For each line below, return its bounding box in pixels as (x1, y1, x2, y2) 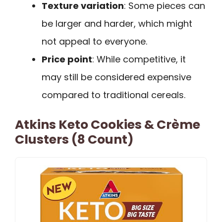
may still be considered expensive (42, 70, 191, 83)
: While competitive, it (92, 53, 186, 65)
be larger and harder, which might (42, 17, 192, 30)
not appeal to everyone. (42, 35, 147, 48)
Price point (42, 53, 92, 65)
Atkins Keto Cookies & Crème (15, 115, 200, 133)
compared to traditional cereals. (42, 88, 185, 101)
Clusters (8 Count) (15, 130, 134, 148)
